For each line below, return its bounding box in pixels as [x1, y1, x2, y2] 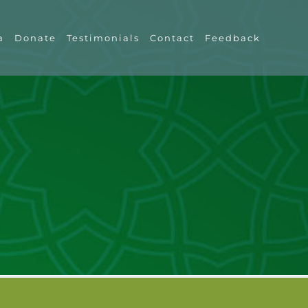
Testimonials [67, 32, 140, 43]
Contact [150, 32, 195, 43]
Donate [14, 32, 57, 43]
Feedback [205, 32, 261, 43]
